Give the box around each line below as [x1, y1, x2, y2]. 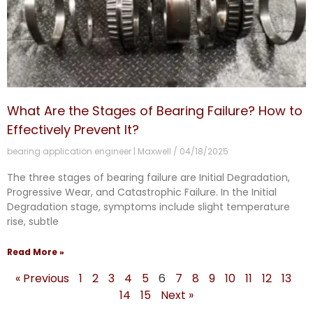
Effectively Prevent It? [7, 121, 139, 139]
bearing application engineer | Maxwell [7, 145, 173, 158]
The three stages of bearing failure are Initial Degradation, [7, 170, 290, 185]
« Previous [15, 270, 69, 287]
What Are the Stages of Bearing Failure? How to [7, 102, 303, 120]
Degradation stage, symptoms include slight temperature [7, 200, 290, 214]
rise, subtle [7, 214, 59, 229]
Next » [161, 287, 194, 304]
